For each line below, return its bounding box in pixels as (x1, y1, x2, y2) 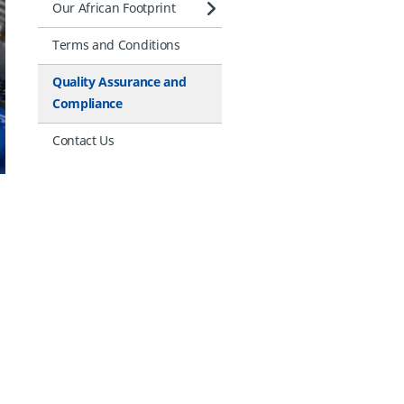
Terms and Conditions (52, 36, 180, 55)
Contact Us (52, 132, 115, 151)
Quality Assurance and (52, 73, 187, 92)
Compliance (52, 95, 123, 114)
